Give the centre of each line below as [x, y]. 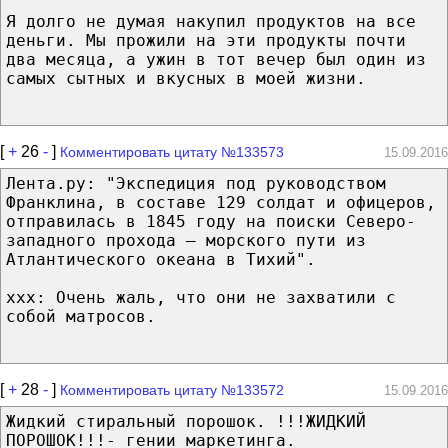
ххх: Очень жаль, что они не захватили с [201, 297]
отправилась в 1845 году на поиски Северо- [211, 221]
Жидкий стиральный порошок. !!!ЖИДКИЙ [186, 421]
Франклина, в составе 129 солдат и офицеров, [221, 202]
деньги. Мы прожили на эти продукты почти [206, 40]
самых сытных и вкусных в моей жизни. [186, 78]
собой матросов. [81, 316]
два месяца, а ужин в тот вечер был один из [216, 59]
